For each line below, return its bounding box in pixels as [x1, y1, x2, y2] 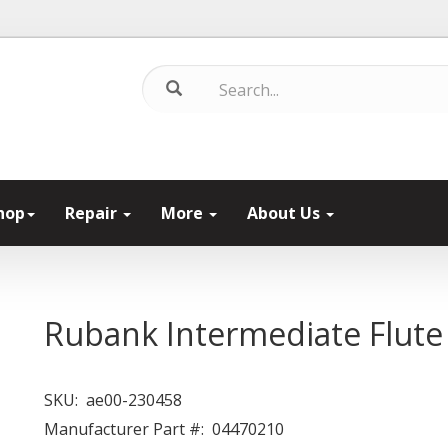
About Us [247, 202, 324, 224]
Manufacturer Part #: [44, 418, 204, 440]
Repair [65, 202, 121, 224]
